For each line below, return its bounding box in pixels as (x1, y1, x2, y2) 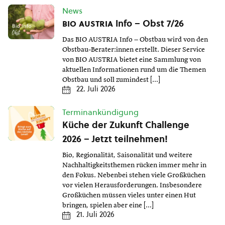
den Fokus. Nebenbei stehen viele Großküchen (62, 172, 205, 179)
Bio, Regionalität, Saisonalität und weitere (62, 152, 192, 159)
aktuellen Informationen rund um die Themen (62, 66, 206, 74)
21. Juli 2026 (76, 209, 115, 220)
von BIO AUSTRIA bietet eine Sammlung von (62, 56, 201, 64)
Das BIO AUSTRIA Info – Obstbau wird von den (62, 36, 208, 44)
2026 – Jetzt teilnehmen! (62, 133, 168, 146)
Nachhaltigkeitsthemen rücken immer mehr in (62, 162, 206, 169)
